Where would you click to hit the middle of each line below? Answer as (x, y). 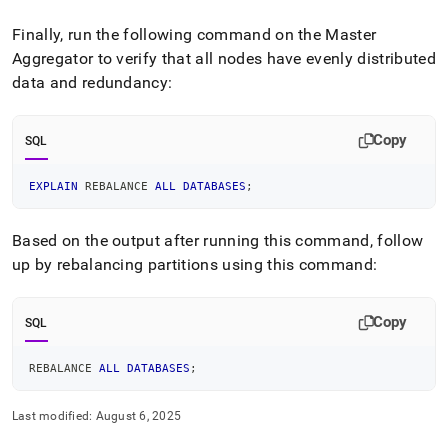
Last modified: (52, 416)
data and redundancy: (92, 82)
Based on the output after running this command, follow (218, 240)
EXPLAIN (53, 186)
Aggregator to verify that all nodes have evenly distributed (224, 58)
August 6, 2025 (138, 416)
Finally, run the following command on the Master (194, 34)
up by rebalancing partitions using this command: (195, 264)
